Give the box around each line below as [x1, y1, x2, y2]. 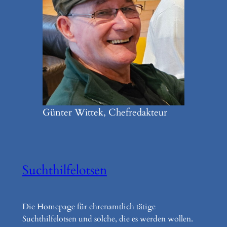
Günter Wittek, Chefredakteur [42, 105, 167, 119]
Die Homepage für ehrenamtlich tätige [22, 201, 156, 213]
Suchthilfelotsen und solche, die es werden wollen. [22, 213, 193, 225]
